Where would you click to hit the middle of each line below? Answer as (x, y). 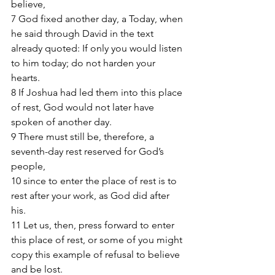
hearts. (27, 78)
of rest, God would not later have (84, 107)
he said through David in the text (83, 33)
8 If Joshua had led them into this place (98, 92)
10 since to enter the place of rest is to (95, 181)
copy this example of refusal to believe (97, 254)
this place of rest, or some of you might (98, 240)
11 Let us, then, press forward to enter (94, 225)
